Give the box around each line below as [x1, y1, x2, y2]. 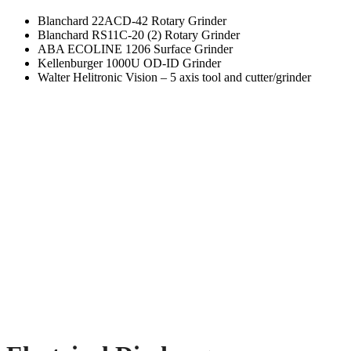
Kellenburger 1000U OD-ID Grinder [38, 56, 221, 70]
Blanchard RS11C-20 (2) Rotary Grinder [38, 27, 240, 42]
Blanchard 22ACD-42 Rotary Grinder [38, 13, 226, 27]
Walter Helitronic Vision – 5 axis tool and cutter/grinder [38, 70, 311, 84]
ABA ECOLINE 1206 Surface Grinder [38, 42, 233, 56]
